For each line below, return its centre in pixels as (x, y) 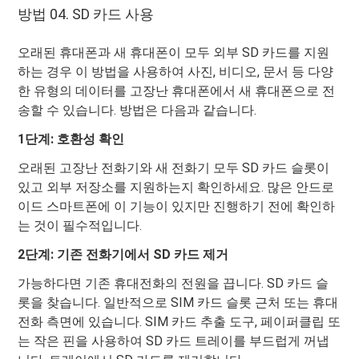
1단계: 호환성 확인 (71, 139)
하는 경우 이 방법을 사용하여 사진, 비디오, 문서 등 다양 (176, 72)
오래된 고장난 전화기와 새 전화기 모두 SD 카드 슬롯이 (174, 168)
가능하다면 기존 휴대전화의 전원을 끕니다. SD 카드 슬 (173, 284)
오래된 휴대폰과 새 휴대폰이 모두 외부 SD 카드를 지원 (174, 53)
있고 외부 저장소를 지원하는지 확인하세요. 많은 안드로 (176, 188)
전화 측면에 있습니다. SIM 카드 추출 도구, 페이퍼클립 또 (179, 322)
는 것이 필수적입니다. (80, 226)
